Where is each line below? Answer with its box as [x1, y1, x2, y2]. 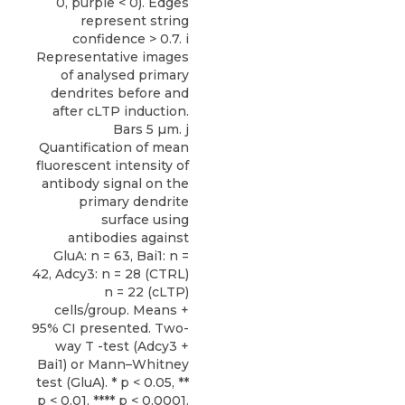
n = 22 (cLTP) [104, 283, 189, 300]
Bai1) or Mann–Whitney [37, 355, 189, 372]
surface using [101, 211, 189, 228]
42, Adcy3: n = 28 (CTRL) [33, 265, 189, 282]
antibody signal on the [42, 174, 189, 192]
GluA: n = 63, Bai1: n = [53, 247, 189, 264]
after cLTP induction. [52, 102, 189, 119]
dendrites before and [51, 84, 189, 101]
